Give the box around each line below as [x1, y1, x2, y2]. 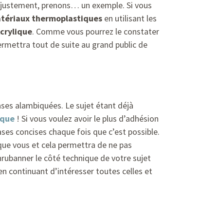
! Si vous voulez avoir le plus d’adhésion [15, 113, 159, 125]
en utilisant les [102, 13, 157, 24]
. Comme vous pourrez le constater [32, 26, 159, 37]
